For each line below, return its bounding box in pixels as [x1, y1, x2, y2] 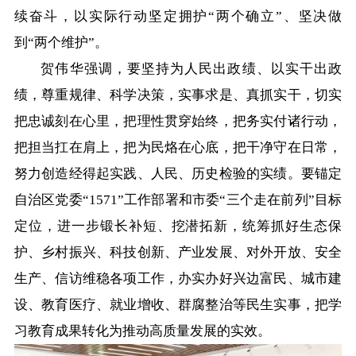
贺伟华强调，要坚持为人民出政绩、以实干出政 [41, 60, 342, 76]
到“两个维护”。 [14, 34, 108, 50]
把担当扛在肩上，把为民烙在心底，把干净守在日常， [14, 139, 342, 155]
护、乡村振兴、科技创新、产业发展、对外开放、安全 [14, 244, 342, 260]
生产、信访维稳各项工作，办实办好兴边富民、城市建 [14, 270, 342, 286]
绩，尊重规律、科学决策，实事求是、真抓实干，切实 [14, 87, 342, 103]
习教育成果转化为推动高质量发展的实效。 [14, 323, 271, 339]
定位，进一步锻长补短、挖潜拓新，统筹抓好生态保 [14, 218, 342, 234]
